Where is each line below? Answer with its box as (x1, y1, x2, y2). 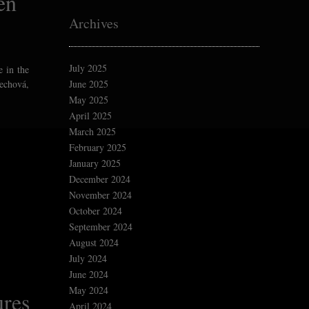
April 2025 (69, 109, 112, 123)
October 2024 (69, 204, 122, 218)
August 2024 (69, 236, 119, 250)
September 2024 (69, 220, 132, 234)
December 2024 (69, 172, 130, 186)
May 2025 (69, 93, 108, 107)
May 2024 (69, 283, 108, 297)
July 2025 (69, 61, 107, 75)
